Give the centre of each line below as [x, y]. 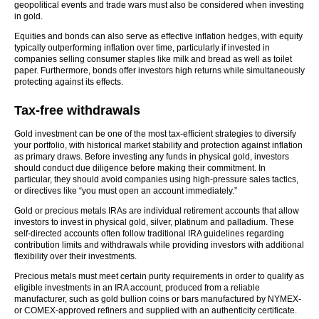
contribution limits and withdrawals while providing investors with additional [159, 245]
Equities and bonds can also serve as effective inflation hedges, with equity [158, 36]
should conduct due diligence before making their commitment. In [140, 168]
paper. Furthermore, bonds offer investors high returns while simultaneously [159, 70]
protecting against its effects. [69, 82]
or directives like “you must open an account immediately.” [126, 191]
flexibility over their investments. [75, 256]
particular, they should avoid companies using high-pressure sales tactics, [156, 179]
